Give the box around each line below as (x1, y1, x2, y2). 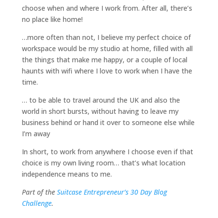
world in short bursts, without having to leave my (21, 107, 179, 116)
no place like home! (21, 15, 83, 24)
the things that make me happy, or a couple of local (21, 55, 187, 64)
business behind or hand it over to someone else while (21, 118, 195, 127)
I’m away (21, 129, 50, 138)
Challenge (21, 199, 52, 208)
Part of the (21, 187, 57, 197)
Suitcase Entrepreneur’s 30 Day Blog (56, 187, 167, 197)
